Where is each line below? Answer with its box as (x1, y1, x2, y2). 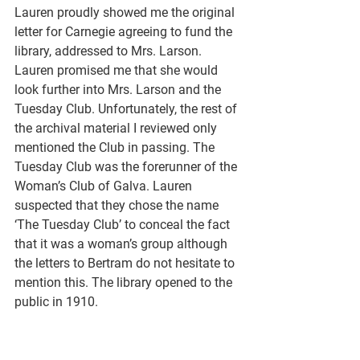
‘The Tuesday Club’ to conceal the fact (14, 216, 233, 232)
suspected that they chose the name (14, 197, 222, 213)
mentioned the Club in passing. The (14, 139, 218, 155)
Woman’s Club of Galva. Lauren (14, 178, 195, 194)
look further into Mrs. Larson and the (14, 81, 224, 97)
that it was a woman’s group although (14, 235, 231, 252)
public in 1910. (14, 293, 98, 309)
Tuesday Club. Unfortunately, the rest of (14, 100, 240, 117)
